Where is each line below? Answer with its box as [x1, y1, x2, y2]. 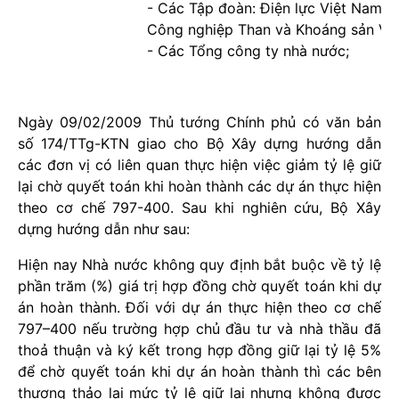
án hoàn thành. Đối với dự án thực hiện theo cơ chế [18, 298, 381, 316]
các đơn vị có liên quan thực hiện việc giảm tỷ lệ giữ [18, 156, 381, 174]
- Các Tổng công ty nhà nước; [147, 42, 349, 60]
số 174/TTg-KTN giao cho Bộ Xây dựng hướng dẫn [18, 134, 381, 152]
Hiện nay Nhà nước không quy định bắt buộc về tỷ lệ [18, 256, 381, 273]
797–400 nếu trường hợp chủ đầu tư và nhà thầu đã [18, 320, 381, 338]
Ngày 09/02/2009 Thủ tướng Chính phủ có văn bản [18, 113, 381, 131]
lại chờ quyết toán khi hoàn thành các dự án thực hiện [18, 177, 381, 195]
